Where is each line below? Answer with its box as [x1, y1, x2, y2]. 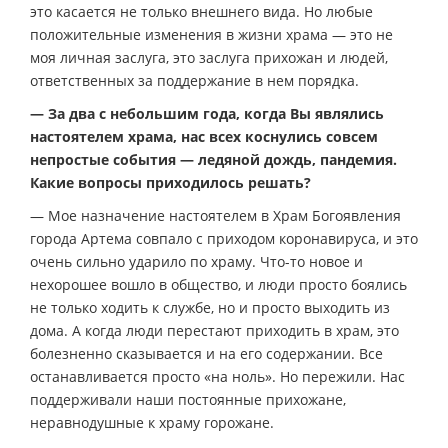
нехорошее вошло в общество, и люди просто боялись [30, 274, 407, 294]
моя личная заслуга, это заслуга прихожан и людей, [30, 47, 388, 67]
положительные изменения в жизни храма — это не [30, 24, 393, 44]
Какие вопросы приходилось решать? [30, 172, 311, 192]
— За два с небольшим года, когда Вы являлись [30, 103, 384, 123]
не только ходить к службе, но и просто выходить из [30, 297, 390, 317]
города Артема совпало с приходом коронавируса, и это [30, 228, 418, 248]
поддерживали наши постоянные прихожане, [30, 389, 346, 409]
